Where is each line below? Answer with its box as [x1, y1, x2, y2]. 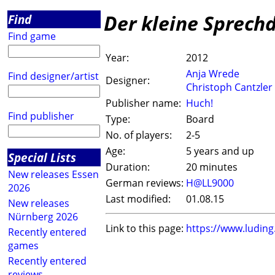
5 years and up [186, 144, 254, 158]
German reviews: [106, 176, 184, 190]
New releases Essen [8, 168, 99, 181]
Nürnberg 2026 [8, 210, 78, 223]
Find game [8, 29, 56, 43]
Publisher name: [106, 96, 181, 110]
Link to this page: [106, 222, 184, 236]
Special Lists [8, 149, 76, 166]
